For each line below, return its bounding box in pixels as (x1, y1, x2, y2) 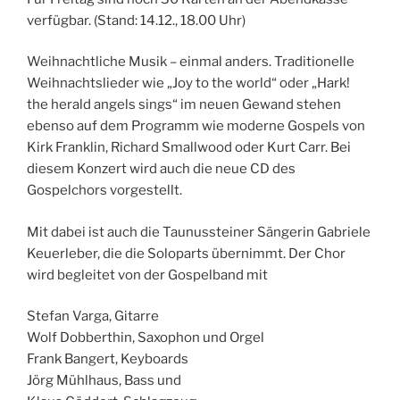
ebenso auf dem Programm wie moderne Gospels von (27, 118, 365, 135)
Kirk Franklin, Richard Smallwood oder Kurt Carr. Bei (27, 139, 351, 156)
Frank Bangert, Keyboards (27, 351, 188, 368)
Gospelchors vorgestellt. (27, 182, 182, 199)
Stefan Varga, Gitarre (27, 308, 159, 325)
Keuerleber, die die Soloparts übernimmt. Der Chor (27, 245, 346, 262)
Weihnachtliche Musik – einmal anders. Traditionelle (27, 54, 354, 71)
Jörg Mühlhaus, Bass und (27, 372, 181, 389)
